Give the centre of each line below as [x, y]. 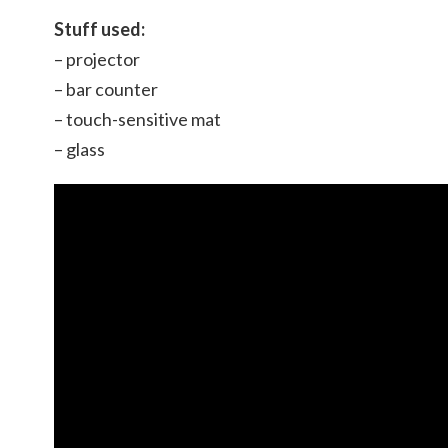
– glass [79, 149]
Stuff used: [99, 29]
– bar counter [106, 89]
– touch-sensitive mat [137, 119]
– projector [97, 59]
